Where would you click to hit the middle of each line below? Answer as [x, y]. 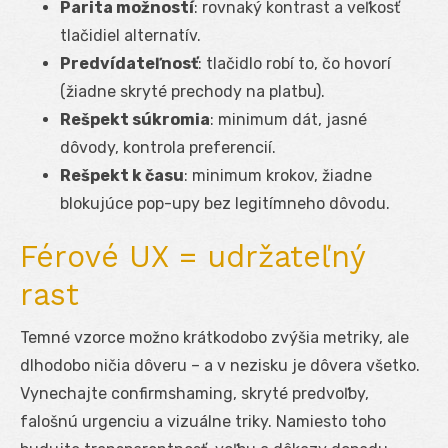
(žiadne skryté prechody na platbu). [192, 91]
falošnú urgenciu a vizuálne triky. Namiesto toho [203, 421]
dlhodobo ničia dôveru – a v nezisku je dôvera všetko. [220, 365]
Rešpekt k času [122, 175]
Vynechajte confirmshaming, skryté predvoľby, [194, 393]
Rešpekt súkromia [135, 119]
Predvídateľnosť [129, 63]
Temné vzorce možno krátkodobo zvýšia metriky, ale [214, 337]
